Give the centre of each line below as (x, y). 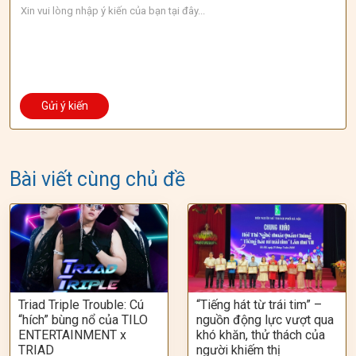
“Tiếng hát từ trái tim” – (259, 305)
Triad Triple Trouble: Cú (81, 305)
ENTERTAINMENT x (72, 335)
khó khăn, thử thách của (261, 335)
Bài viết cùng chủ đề (97, 179)
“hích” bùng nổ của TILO (83, 320)
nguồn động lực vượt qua (265, 320)
